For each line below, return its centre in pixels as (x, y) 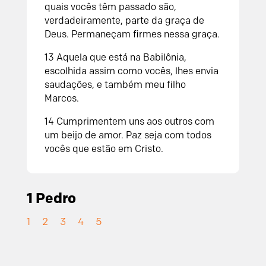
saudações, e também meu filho (115, 84)
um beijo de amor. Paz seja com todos (128, 135)
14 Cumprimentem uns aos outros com (129, 121)
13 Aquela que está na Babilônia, (115, 57)
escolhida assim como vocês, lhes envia (131, 71)
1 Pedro (51, 198)
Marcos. (61, 98)
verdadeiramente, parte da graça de (124, 20)
